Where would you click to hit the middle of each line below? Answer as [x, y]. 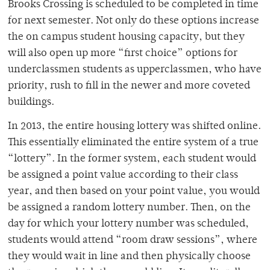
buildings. [31, 103]
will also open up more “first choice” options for [123, 54]
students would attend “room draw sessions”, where [133, 241]
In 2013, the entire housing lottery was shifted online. [134, 127]
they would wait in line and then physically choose [129, 257]
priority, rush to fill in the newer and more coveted [129, 86]
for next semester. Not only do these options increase [133, 21]
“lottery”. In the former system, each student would [132, 159]
